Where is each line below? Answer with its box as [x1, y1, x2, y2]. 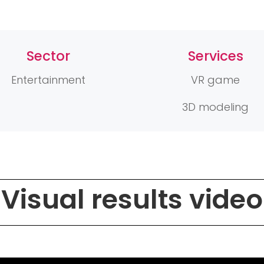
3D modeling [182, 100, 249, 115]
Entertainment [11, 72, 86, 88]
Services [187, 47, 243, 66]
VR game [191, 72, 240, 88]
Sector [27, 47, 71, 66]
